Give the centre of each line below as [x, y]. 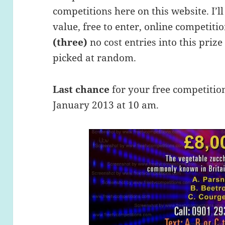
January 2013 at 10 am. [106, 105]
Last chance [81, 90]
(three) [70, 42]
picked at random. [95, 58]
